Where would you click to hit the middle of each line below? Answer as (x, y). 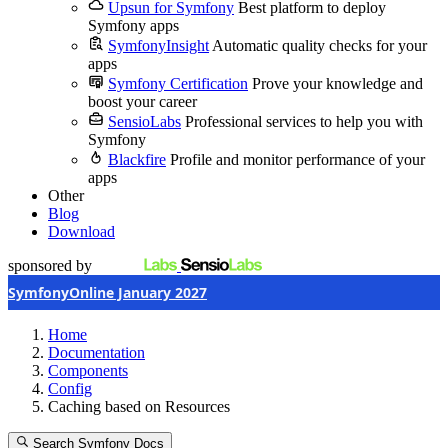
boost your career (142, 101)
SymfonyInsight (158, 45)
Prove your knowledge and (337, 83)
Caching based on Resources (139, 406)
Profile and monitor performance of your (297, 159)
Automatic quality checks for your (319, 45)
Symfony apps (133, 25)
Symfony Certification (178, 83)
